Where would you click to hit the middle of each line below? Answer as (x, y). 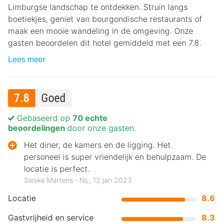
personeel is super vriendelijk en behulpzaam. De (115, 157)
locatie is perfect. (57, 169)
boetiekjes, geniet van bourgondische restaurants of (105, 19)
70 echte (90, 118)
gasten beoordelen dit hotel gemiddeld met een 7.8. (105, 43)
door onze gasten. (102, 128)
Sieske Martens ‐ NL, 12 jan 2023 (78, 180)
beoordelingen (38, 128)
